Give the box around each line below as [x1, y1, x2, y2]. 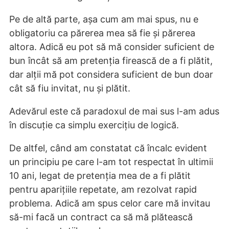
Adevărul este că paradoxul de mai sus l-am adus [9, 106, 219, 117]
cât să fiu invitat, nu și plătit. [9, 83, 130, 94]
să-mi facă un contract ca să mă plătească [9, 212, 193, 223]
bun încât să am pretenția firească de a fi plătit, [9, 55, 213, 66]
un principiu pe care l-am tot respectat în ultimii [9, 156, 213, 168]
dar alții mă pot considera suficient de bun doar [9, 69, 213, 80]
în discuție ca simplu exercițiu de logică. [9, 120, 179, 131]
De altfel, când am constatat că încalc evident [9, 143, 207, 154]
